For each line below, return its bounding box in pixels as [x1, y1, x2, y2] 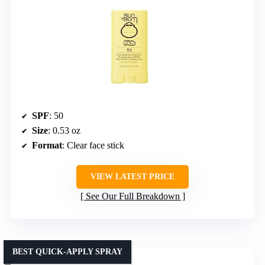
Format [32, 140, 62, 151]
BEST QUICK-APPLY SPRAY [12, 247, 122, 257]
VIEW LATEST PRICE [91, 172, 174, 182]
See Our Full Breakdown [85, 191, 180, 202]
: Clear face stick [62, 140, 124, 151]
